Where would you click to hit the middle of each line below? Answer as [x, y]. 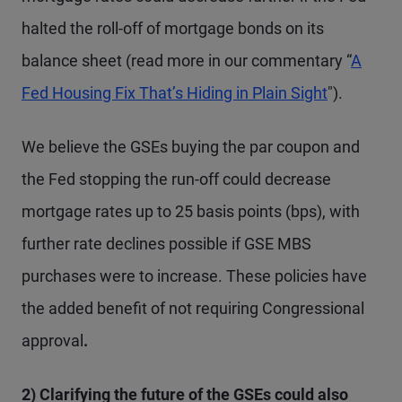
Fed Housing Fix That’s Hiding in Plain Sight [175, 93]
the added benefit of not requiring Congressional [193, 308]
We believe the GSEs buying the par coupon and [191, 147]
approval [52, 341]
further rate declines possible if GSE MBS [166, 244]
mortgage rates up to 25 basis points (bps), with [191, 211]
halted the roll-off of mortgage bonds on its [173, 28]
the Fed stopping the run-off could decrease [176, 179]
